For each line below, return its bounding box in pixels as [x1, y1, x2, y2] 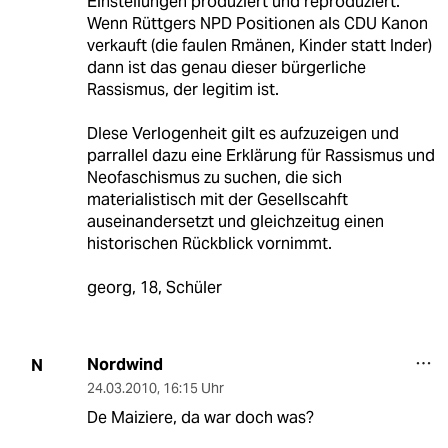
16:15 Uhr [162, 379, 224, 398]
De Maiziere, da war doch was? [86, 407, 314, 429]
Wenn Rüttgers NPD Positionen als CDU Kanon [86, 13, 428, 35]
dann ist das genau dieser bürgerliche [86, 57, 366, 79]
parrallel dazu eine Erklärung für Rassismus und [86, 145, 435, 167]
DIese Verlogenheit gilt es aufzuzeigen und [86, 123, 399, 145]
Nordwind [86, 354, 163, 376]
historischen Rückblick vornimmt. [86, 233, 332, 255]
